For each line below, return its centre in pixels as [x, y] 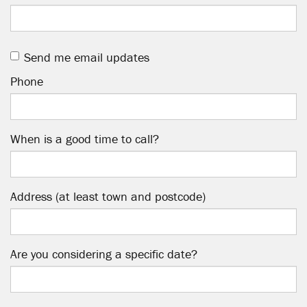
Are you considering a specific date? [104, 254]
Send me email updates [87, 57]
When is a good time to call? [85, 138]
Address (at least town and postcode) [108, 196]
